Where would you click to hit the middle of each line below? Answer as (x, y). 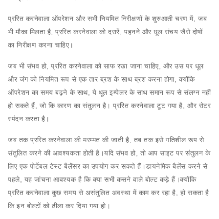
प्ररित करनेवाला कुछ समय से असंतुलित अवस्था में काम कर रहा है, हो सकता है (109, 193)
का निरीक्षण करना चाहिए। (41, 45)
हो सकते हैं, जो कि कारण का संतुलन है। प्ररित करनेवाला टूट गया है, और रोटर (109, 106)
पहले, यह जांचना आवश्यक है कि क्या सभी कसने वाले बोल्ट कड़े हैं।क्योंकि (102, 179)
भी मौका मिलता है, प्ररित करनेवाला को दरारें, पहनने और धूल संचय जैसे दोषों (105, 32)
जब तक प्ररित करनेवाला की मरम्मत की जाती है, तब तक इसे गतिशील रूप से (106, 140)
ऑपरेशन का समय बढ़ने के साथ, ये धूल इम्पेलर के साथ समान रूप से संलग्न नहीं (109, 92)
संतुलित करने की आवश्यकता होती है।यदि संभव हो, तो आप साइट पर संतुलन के (109, 153)
